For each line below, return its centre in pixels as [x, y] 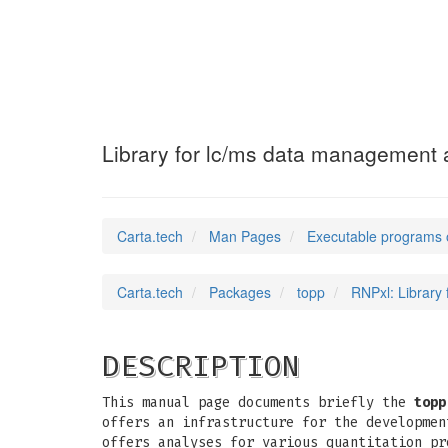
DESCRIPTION [201, 366]
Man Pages [245, 236]
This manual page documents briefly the [258, 402]
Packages [240, 292]
